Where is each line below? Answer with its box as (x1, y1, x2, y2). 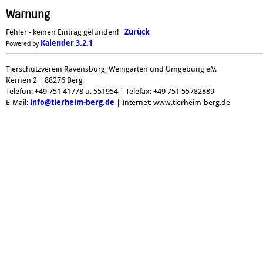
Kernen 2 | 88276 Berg (6, 75, 83, 85)
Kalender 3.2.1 (41, 38, 93, 48)
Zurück (124, 26, 150, 37)
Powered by (6, 39, 41, 48)
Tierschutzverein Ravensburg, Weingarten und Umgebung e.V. (6, 63, 217, 74)
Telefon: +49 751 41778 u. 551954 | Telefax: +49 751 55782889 (6, 86, 214, 96)
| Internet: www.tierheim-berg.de (114, 97, 230, 107)
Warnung (6, 8, 50, 21)
